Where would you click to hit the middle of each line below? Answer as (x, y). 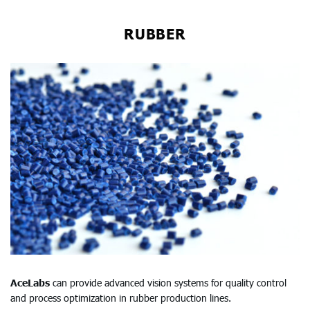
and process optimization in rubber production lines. (121, 298)
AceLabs (31, 283)
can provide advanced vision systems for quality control (170, 283)
